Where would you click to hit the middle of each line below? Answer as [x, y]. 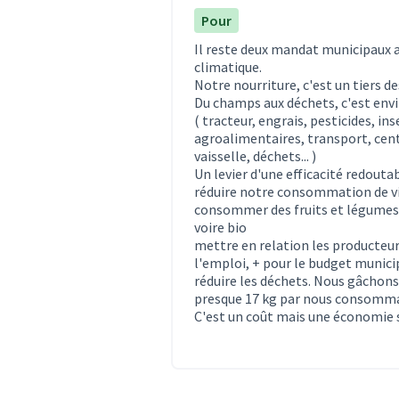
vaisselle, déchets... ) [255, 155]
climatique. [228, 66]
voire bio [220, 227]
